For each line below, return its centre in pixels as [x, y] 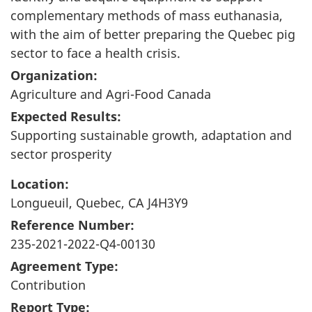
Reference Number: [72, 225]
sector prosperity [61, 154]
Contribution [48, 285]
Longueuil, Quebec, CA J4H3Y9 [99, 203]
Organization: [54, 75]
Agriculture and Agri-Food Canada [111, 94]
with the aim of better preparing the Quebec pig [153, 34]
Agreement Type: [64, 266]
